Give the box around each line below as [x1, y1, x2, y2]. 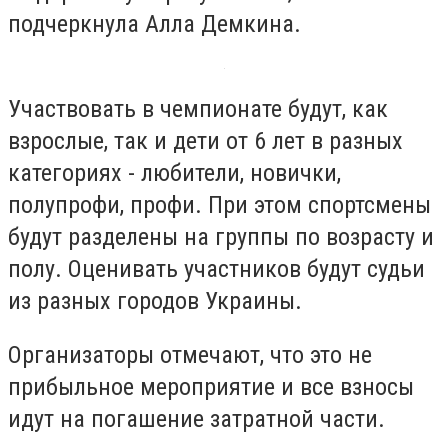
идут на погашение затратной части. [8, 404, 385, 433]
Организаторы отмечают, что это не [8, 340, 372, 369]
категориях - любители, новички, [8, 159, 341, 188]
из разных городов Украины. [8, 287, 302, 316]
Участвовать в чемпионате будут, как [8, 95, 388, 124]
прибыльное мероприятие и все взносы [8, 372, 414, 401]
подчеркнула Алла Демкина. [8, 9, 301, 38]
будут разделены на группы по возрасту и [8, 223, 434, 252]
